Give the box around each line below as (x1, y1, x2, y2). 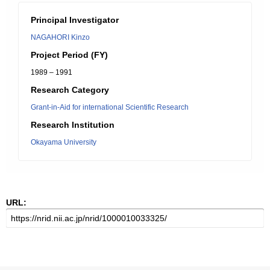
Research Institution (31, 120, 115, 130)
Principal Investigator (31, 15, 119, 25)
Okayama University (31, 138, 96, 146)
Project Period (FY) (31, 50, 108, 60)
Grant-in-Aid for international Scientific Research (31, 103, 189, 111)
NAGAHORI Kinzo (31, 33, 90, 42)
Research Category (31, 85, 109, 95)
